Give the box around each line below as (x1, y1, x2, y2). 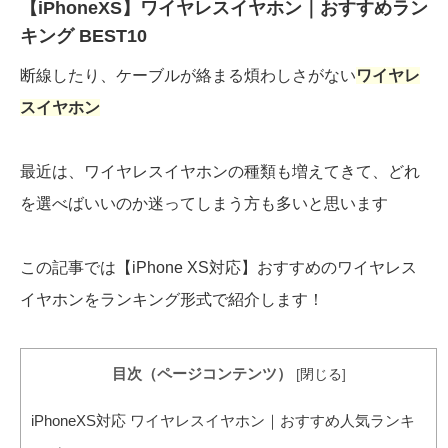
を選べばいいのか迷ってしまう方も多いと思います (20, 195, 388, 213)
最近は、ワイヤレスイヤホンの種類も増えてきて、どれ (20, 163, 420, 181)
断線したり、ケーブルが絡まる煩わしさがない (20, 67, 356, 85)
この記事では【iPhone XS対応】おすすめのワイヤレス (20, 259, 417, 277)
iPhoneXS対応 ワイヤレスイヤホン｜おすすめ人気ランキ (31, 412, 415, 430)
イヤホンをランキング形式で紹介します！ (20, 291, 324, 309)
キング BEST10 (20, 26, 147, 47)
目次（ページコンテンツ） (111, 365, 292, 383)
